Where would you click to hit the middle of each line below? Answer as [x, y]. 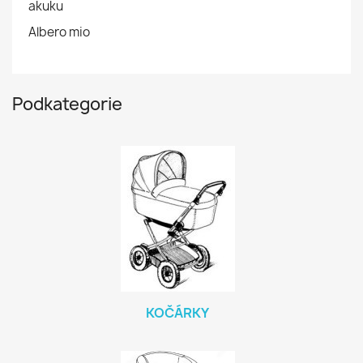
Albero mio [59, 32]
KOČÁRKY [177, 313]
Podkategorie [67, 104]
